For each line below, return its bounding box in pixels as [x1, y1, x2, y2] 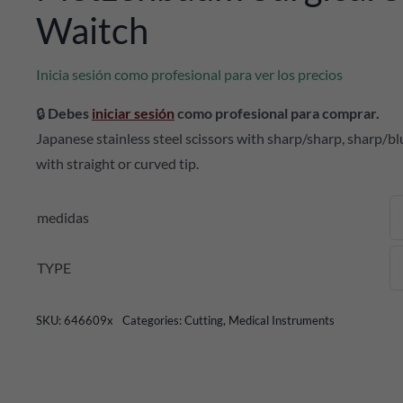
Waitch [35, 9, 148, 52]
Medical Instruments [228, 313, 335, 327]
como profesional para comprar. [174, 104, 380, 121]
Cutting [184, 313, 223, 327]
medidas [36, 209, 89, 226]
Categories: [121, 313, 184, 327]
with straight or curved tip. [35, 155, 199, 172]
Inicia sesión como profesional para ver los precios [35, 66, 343, 83]
